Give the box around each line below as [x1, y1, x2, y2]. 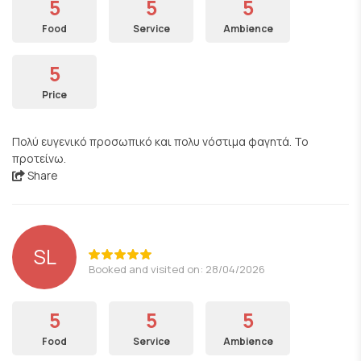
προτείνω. [12, 151, 66, 166]
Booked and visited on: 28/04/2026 [89, 261, 265, 276]
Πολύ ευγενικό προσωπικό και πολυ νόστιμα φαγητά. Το [12, 134, 309, 149]
